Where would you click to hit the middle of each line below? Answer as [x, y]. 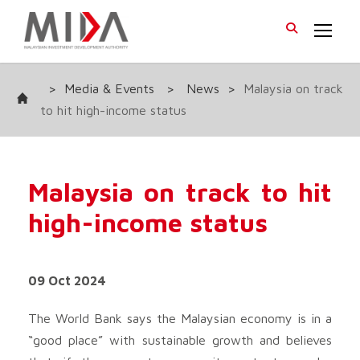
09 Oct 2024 [67, 280]
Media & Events [109, 88]
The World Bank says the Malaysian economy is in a [180, 318]
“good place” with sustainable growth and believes [180, 340]
